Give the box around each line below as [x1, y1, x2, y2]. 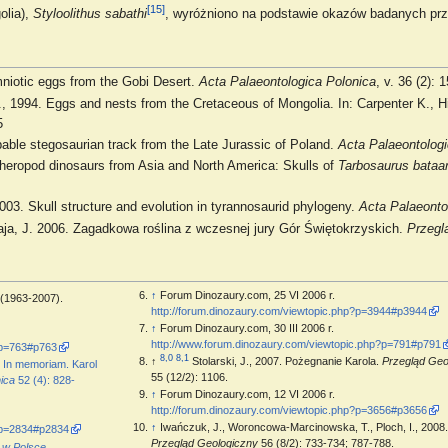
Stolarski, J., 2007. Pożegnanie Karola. [192, 355, 383, 368]
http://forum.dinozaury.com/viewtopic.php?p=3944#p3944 [151, 305, 428, 318]
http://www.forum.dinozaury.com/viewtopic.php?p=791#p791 [151, 338, 442, 351]
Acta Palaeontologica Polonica [199, 75, 377, 90]
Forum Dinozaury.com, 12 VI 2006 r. [160, 388, 336, 401]
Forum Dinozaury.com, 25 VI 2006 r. [160, 289, 336, 302]
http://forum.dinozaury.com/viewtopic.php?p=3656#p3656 [151, 404, 428, 417]
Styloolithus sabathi [32, 6, 147, 21]
